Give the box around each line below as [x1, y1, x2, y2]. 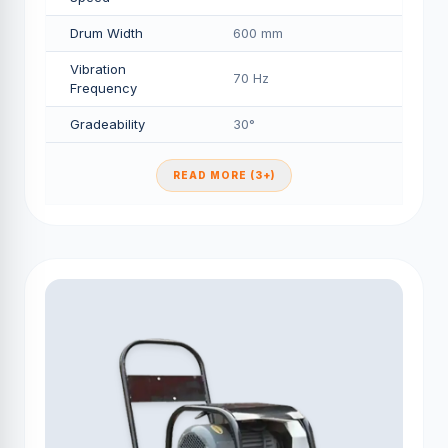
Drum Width [70, 25, 143, 41]
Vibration [70, 61, 126, 77]
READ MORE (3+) [173, 169, 275, 181]
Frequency [70, 80, 137, 96]
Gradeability [70, 116, 145, 132]
